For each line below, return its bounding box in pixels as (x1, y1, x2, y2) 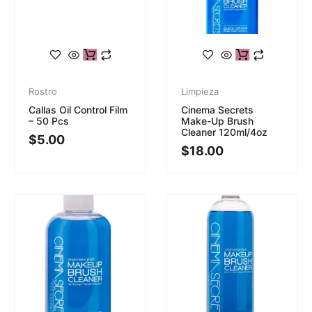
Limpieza (181, 85, 219, 97)
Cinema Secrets (181, 103, 253, 116)
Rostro (29, 85, 57, 97)
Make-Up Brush (181, 114, 253, 127)
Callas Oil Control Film (29, 103, 127, 116)
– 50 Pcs (29, 114, 69, 127)
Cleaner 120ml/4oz (181, 125, 267, 138)
